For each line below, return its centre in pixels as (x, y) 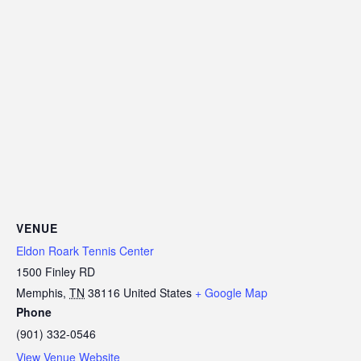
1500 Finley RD (56, 271)
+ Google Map (231, 292)
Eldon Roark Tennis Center (85, 250)
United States (158, 292)
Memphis (39, 292)
